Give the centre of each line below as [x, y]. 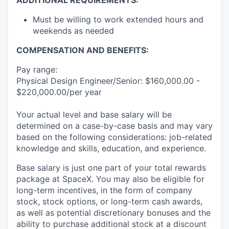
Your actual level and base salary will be [94, 115]
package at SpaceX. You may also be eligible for [110, 179]
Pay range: [37, 70]
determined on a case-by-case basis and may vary [114, 126]
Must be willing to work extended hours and [118, 20]
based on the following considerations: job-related [114, 137]
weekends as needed [73, 31]
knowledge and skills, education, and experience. [111, 148]
